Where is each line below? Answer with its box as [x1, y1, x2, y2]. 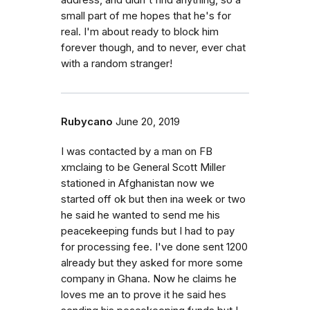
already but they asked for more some [61, 257, 243, 269]
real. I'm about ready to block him [61, 26, 219, 38]
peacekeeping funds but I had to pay [61, 225, 235, 237]
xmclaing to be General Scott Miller [61, 161, 226, 174]
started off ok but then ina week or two [61, 193, 246, 206]
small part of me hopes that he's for [61, 10, 231, 22]
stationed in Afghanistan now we [61, 177, 215, 190]
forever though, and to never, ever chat [61, 42, 246, 54]
